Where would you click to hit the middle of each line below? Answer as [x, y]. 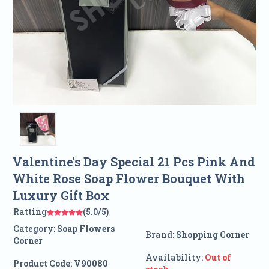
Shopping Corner [212, 235]
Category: [34, 229]
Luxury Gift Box [61, 195]
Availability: [174, 258]
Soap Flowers [86, 229]
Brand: [160, 235]
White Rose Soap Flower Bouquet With [128, 179]
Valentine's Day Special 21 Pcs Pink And [134, 162]
